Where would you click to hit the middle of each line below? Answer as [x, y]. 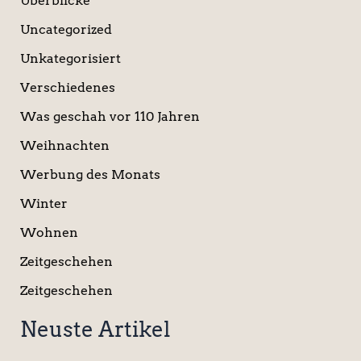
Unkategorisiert [70, 59]
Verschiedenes [67, 88]
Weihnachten [64, 146]
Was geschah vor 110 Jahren [110, 117]
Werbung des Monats [90, 175]
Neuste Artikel [95, 330]
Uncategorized [66, 30]
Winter [44, 204]
